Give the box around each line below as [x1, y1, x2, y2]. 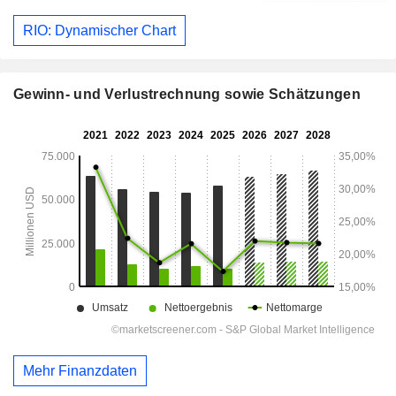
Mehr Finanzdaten [23, 362, 137, 378]
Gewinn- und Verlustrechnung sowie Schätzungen [13, 87, 361, 103]
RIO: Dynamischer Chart [23, 22, 176, 38]
